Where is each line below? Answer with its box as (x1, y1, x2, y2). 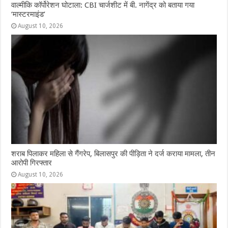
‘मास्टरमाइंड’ (11, 9, 46, 19)
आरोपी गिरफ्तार (11, 158, 52, 167)
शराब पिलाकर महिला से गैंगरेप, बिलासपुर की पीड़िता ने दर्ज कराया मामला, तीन (11, 149, 216, 158)
